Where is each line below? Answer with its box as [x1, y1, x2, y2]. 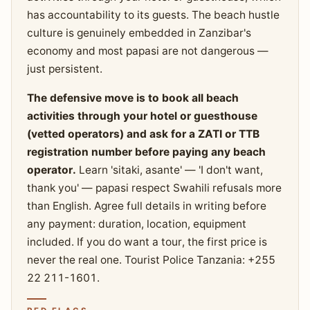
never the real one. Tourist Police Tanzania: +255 [26, 253, 275, 267]
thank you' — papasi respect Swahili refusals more [26, 181, 282, 195]
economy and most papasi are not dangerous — [26, 44, 268, 58]
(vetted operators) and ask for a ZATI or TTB [26, 127, 259, 141]
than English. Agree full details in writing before [26, 199, 266, 213]
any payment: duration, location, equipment [26, 217, 246, 231]
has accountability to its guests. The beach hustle [26, 8, 280, 22]
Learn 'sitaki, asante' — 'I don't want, [75, 163, 263, 177]
